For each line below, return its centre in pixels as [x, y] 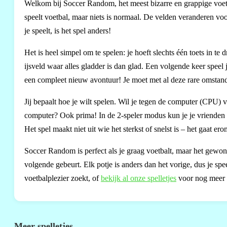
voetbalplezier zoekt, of [63, 178]
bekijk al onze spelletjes [139, 178]
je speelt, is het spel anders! [68, 31]
